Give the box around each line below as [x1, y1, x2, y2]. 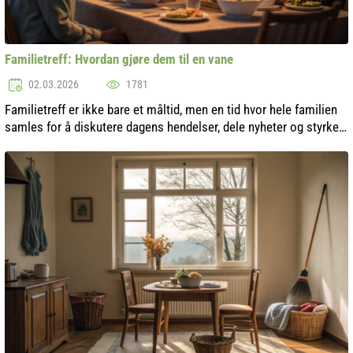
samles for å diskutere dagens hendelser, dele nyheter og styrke [5, 119, 339, 136]
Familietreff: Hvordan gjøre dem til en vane [5, 51, 233, 68]
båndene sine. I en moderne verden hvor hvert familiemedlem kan [5, 136, 346, 153]
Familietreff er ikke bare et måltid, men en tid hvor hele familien [5, 102, 337, 118]
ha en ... [5, 154, 46, 170]
